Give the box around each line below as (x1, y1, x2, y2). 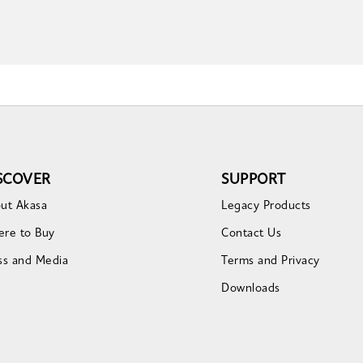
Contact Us (221, 227, 282, 240)
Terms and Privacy (221, 254, 320, 267)
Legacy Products (221, 199, 311, 212)
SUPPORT (221, 172, 286, 188)
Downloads (221, 282, 280, 295)
